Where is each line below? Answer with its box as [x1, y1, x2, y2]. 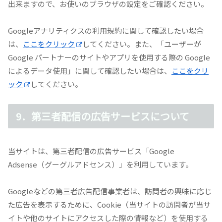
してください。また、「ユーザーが [82, 39, 201, 50]
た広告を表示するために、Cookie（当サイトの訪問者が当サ [8, 199, 211, 210]
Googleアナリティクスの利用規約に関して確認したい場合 [8, 25, 204, 36]
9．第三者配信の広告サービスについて [16, 109, 189, 124]
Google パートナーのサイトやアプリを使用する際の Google [8, 52, 210, 63]
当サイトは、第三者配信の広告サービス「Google [8, 146, 174, 157]
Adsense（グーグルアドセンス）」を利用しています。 [8, 159, 193, 170]
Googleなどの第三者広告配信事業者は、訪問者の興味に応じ [8, 186, 212, 197]
